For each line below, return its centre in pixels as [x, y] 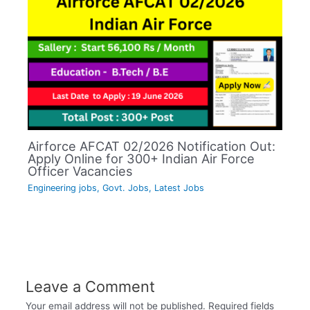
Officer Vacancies [81, 171]
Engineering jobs [63, 188]
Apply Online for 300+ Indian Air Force [142, 158]
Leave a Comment [90, 287]
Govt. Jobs [126, 188]
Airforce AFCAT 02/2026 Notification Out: [152, 146]
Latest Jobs [180, 188]
